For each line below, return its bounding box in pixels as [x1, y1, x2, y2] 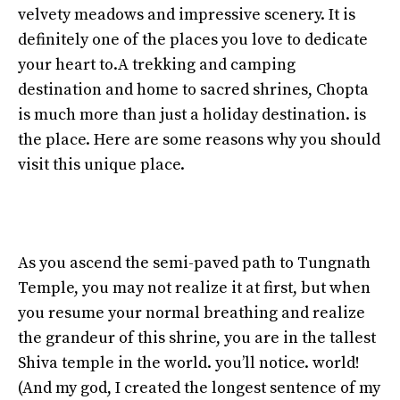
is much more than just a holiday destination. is [18, 104, 366, 125]
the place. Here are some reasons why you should [18, 129, 380, 150]
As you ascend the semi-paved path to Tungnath [18, 253, 371, 273]
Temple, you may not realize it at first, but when [18, 278, 371, 298]
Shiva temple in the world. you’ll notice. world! [18, 353, 360, 373]
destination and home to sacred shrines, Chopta [18, 79, 369, 100]
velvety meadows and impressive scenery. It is [18, 4, 355, 25]
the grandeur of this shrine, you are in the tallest [18, 328, 376, 348]
